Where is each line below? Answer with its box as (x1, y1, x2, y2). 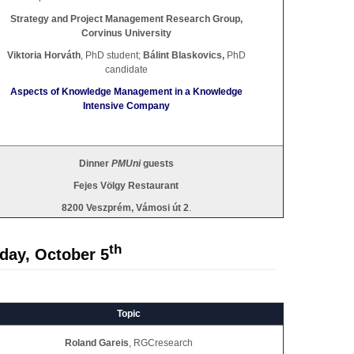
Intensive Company (82, 100, 170, 111)
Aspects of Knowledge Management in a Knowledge (9, 85, 243, 97)
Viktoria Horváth (6, 49, 81, 61)
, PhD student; (80, 49, 141, 61)
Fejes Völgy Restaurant (73, 179, 179, 191)
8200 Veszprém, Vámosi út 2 (61, 201, 189, 213)
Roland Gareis (64, 337, 129, 349)
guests (140, 157, 174, 169)
